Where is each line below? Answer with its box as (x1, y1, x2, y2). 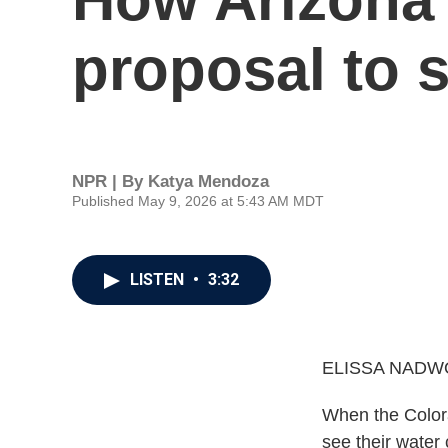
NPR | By (72, 171, 148, 191)
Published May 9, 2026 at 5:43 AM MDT (72, 192, 324, 209)
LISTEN (130, 270, 188, 289)
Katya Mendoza (148, 171, 269, 191)
